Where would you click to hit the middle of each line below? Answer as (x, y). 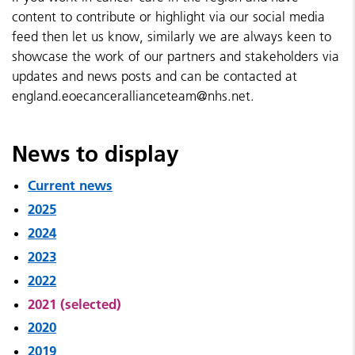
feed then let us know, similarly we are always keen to (172, 36)
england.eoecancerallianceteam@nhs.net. (133, 96)
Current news (70, 185)
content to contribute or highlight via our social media (168, 17)
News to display (95, 154)
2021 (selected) (74, 304)
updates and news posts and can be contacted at (155, 76)
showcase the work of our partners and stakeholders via (176, 56)
